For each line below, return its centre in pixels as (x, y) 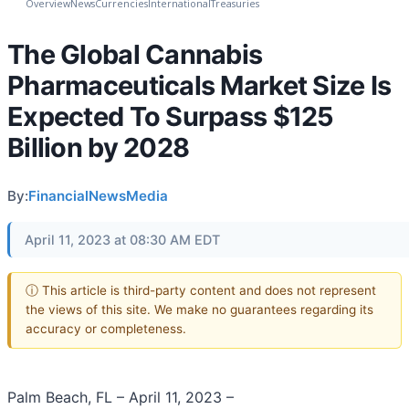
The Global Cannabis (135, 54)
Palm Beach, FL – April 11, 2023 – (121, 398)
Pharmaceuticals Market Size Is (199, 85)
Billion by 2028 (99, 147)
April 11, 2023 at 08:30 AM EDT (122, 239)
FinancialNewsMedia (98, 195)
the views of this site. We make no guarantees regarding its (199, 310)
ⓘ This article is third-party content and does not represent (201, 291)
